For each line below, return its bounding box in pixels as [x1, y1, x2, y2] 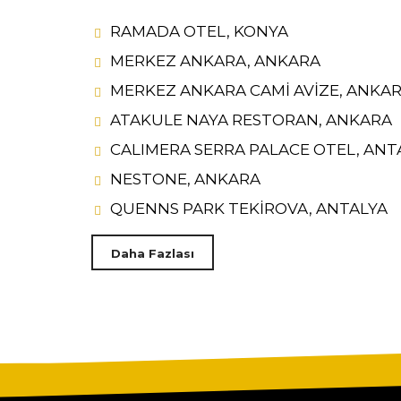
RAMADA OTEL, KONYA [110, 22, 288, 40]
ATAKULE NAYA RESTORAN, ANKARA [110, 111, 392, 129]
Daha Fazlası [111, 245, 194, 260]
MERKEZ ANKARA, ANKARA [110, 52, 320, 70]
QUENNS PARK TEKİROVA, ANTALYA [110, 200, 388, 218]
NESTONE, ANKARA [110, 170, 260, 188]
